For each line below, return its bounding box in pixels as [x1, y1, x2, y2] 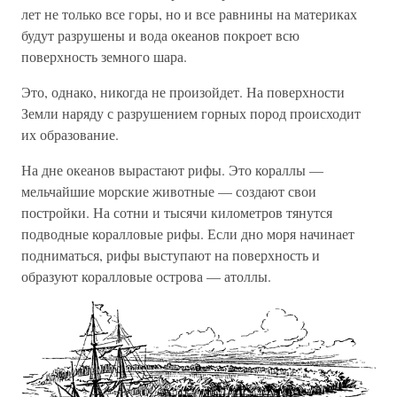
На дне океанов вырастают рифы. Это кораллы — [21, 160, 323, 180]
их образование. [21, 125, 119, 144]
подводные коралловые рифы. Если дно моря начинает [21, 224, 354, 244]
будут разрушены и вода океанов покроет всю [21, 26, 300, 45]
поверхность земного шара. [21, 47, 187, 66]
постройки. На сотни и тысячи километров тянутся [21, 203, 332, 222]
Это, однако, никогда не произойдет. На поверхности [21, 82, 345, 102]
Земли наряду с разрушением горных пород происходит [21, 104, 361, 123]
